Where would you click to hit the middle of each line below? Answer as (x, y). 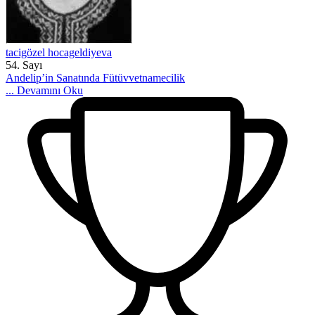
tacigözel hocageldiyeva (59, 52)
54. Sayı (24, 65)
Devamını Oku (50, 90)
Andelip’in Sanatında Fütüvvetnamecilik (95, 78)
